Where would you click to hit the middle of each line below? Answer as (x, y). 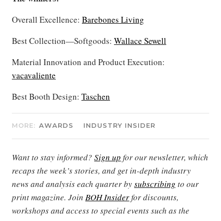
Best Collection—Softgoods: (63, 40)
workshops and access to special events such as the (101, 210)
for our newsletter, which (165, 157)
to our (187, 184)
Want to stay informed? (53, 157)
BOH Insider (107, 197)
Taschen (96, 96)
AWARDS (56, 125)
